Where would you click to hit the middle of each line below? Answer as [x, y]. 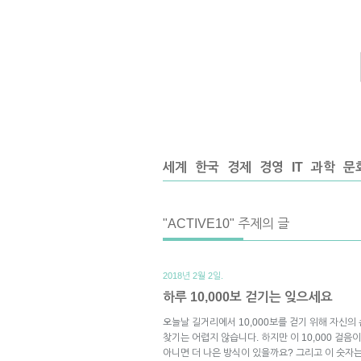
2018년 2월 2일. [193, 275]
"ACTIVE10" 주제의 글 [226, 223]
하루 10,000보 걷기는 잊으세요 [248, 297]
